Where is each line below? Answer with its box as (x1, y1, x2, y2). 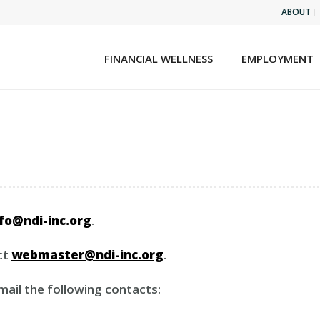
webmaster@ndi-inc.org (11, 246, 164, 263)
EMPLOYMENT (241, 51, 314, 66)
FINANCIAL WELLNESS (104, 51, 214, 66)
